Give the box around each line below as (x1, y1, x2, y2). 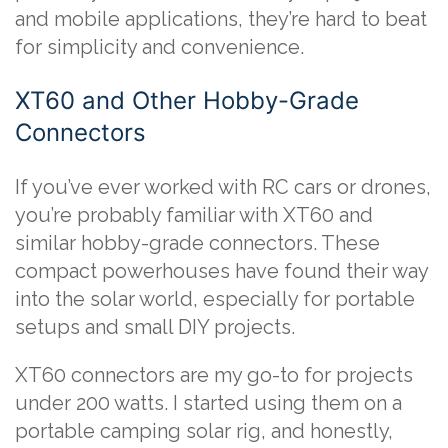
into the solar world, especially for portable (15, 286, 415, 311)
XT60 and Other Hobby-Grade (15, 85, 359, 115)
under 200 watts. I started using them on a (15, 390, 402, 415)
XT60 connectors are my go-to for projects (15, 362, 413, 387)
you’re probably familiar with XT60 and (15, 202, 373, 227)
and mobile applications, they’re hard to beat (15, 6, 427, 31)
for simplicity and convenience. (15, 34, 304, 59)
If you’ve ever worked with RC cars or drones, (15, 174, 431, 199)
